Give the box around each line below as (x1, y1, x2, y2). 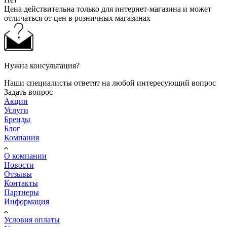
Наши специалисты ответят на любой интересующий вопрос (4, 78, 216, 87)
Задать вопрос (4, 87, 53, 96)
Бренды (4, 115, 30, 124)
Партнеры (4, 187, 39, 197)
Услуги (4, 105, 28, 115)
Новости (4, 160, 34, 169)
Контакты (4, 178, 38, 187)
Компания (4, 133, 39, 142)
